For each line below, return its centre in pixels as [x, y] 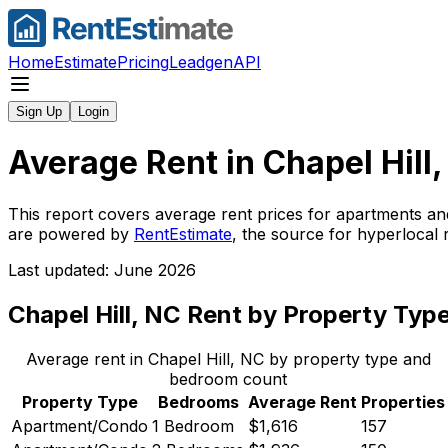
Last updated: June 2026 [102, 269]
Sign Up [39, 111]
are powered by [71, 233]
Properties [403, 401]
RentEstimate [183, 233]
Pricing [143, 62]
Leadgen [201, 62]
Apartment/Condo [79, 425]
